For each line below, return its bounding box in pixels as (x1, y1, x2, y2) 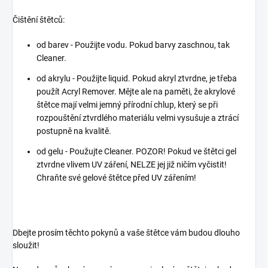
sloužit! (13, 240, 39, 251)
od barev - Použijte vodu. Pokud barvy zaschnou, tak (36, 40, 230, 50)
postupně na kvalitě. (36, 126, 111, 136)
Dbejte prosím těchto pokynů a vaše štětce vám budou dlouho (13, 228, 240, 238)
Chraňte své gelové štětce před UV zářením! (36, 173, 196, 183)
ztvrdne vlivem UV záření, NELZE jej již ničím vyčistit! (36, 160, 227, 170)
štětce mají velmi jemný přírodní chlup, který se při (36, 100, 218, 110)
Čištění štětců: (13, 15, 65, 25)
